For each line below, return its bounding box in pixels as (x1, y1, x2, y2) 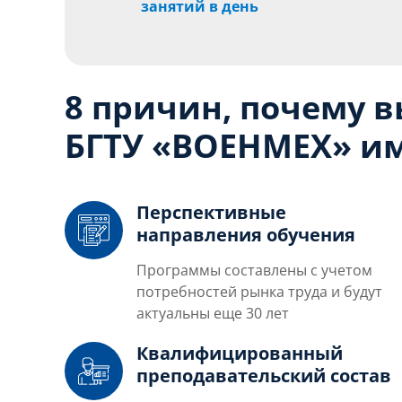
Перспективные (136, 199, 286, 224)
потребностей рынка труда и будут (136, 281, 382, 301)
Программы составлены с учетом (136, 259, 372, 280)
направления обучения (136, 222, 355, 247)
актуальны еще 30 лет (136, 302, 289, 323)
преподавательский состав (136, 363, 391, 388)
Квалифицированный (136, 340, 343, 365)
